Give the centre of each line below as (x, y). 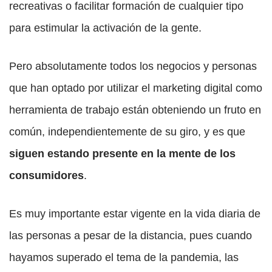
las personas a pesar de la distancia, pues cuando (131, 236)
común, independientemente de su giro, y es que (127, 132)
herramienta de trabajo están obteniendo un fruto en (135, 110)
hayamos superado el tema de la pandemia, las (124, 258)
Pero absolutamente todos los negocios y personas (133, 66)
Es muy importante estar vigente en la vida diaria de (135, 214)
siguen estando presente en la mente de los (122, 154)
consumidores (46, 176)
